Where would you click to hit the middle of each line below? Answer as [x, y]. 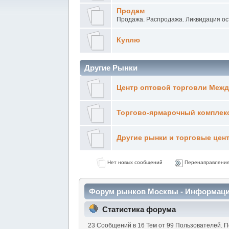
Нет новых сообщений [134, 162]
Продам [131, 11]
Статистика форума [139, 210]
